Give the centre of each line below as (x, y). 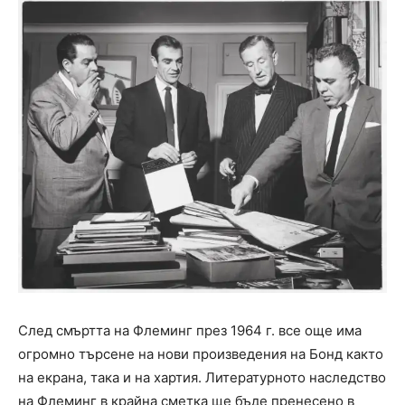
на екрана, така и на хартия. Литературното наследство (202, 377)
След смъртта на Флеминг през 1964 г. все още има (190, 330)
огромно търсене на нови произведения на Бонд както (201, 353)
